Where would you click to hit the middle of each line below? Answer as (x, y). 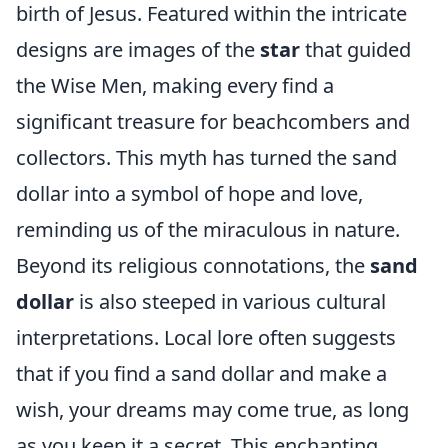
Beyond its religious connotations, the (193, 265)
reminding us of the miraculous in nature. (208, 229)
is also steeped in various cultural (230, 301)
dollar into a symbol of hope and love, (189, 193)
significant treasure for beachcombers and (213, 121)
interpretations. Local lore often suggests (206, 337)
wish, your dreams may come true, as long (212, 409)
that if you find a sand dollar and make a (201, 373)
